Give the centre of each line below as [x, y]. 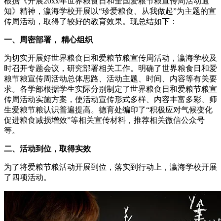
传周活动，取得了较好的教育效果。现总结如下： [91, 21]
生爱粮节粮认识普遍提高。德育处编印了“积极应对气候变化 [108, 110]
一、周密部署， [32, 39]
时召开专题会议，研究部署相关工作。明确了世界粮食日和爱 [110, 68]
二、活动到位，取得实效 [47, 148]
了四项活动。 [28, 177]
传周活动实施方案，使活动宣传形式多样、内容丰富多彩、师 [110, 99]
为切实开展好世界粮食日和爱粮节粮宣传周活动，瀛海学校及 [110, 58]
